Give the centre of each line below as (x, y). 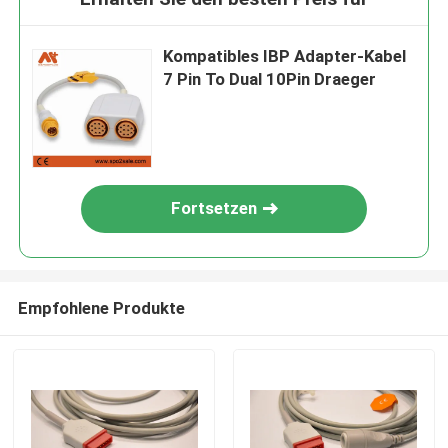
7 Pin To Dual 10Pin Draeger (270, 79)
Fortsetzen (214, 208)
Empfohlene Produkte (101, 307)
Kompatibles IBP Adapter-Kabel (285, 56)
